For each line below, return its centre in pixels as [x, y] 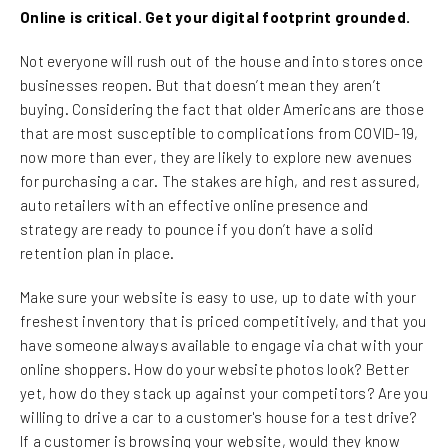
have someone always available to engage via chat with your [222, 345]
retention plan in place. [99, 253]
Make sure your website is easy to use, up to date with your [218, 297]
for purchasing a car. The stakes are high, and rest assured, [220, 181]
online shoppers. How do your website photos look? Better [214, 369]
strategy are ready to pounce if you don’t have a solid [197, 229]
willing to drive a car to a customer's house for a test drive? [219, 417]
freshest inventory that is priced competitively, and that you [223, 321]
